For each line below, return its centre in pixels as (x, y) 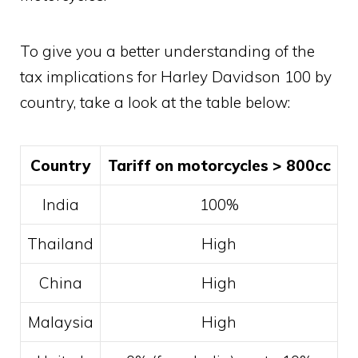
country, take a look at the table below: (155, 103)
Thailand (60, 244)
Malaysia (60, 322)
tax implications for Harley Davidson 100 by (176, 77)
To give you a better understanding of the (167, 52)
